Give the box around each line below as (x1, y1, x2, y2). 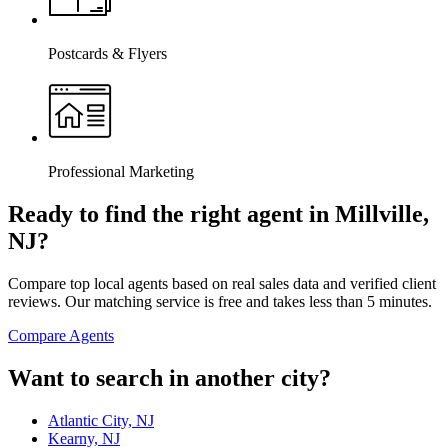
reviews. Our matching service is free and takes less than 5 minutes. (8, 293, 432, 311)
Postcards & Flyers (48, 45, 167, 63)
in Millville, (303, 201, 429, 228)
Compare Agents (8, 327, 114, 345)
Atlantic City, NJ (48, 412, 154, 430)
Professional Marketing (48, 163, 194, 181)
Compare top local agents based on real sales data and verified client (8, 275, 436, 293)
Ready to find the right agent (8, 201, 303, 228)
